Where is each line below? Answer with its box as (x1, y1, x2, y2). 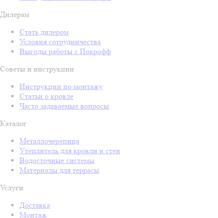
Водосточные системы (19, 155, 94, 165)
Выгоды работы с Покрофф (19, 46, 111, 56)
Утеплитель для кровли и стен (19, 145, 120, 155)
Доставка (19, 200, 50, 210)
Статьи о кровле (19, 91, 73, 101)
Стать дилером (19, 27, 69, 36)
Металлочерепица (19, 136, 79, 145)
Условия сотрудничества (19, 36, 101, 46)
